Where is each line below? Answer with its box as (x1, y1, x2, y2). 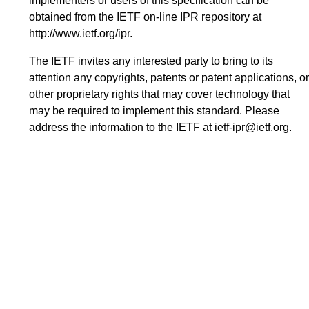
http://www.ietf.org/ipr (29, 28, 130, 40)
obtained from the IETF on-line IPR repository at (29, 11, 261, 23)
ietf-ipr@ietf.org (215, 121, 289, 134)
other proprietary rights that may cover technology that (29, 88, 290, 101)
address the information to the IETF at (29, 121, 215, 134)
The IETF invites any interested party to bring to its (29, 55, 273, 68)
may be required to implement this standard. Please (29, 105, 279, 117)
